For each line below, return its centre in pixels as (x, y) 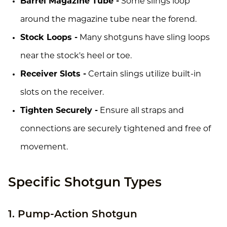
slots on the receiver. (62, 92)
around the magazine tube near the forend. (108, 20)
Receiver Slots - (53, 74)
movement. (44, 147)
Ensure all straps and (141, 111)
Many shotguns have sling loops (144, 38)
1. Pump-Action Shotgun (73, 215)
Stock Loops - (49, 38)
